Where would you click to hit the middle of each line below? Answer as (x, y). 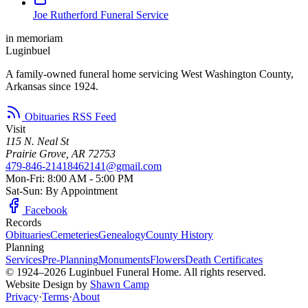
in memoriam (34, 38)
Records (23, 222)
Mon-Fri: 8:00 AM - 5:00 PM (69, 178)
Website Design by (48, 284)
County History (179, 234)
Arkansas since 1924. (52, 86)
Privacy (22, 296)
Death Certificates (224, 259)
